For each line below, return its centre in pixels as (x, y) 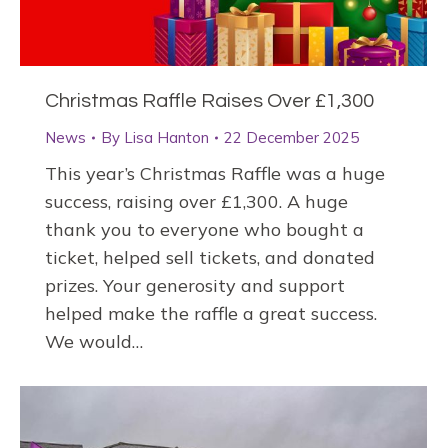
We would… (94, 342)
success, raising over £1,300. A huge (196, 202)
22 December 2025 (291, 138)
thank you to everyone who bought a (204, 230)
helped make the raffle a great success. (211, 314)
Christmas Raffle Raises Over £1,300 (209, 101)
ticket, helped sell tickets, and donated (210, 258)
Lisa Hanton (166, 138)
